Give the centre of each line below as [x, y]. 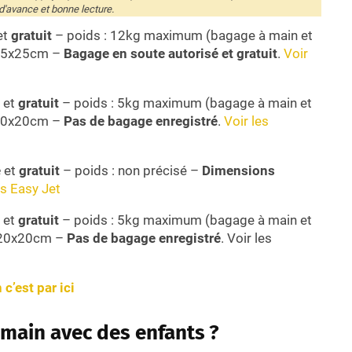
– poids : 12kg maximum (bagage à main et [182, 35]
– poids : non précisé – [131, 170]
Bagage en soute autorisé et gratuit [170, 53]
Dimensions [238, 170]
